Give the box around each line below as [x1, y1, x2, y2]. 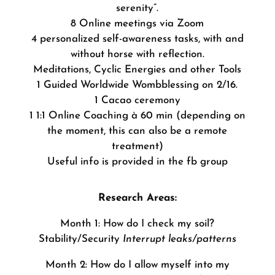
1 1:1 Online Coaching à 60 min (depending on [29, 110, 246, 121]
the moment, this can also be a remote [47, 126, 228, 136]
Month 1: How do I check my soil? [60, 219, 215, 229]
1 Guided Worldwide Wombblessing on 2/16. [37, 80, 238, 90]
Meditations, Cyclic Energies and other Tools [33, 64, 242, 75]
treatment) [111, 141, 163, 152]
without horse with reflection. [70, 49, 204, 60]
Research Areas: [98, 193, 177, 203]
